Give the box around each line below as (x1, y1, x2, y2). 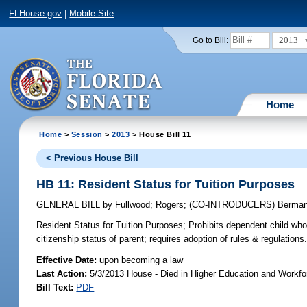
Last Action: (36, 268, 88, 279)
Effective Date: (36, 254, 100, 265)
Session (71, 130, 103, 138)
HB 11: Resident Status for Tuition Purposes (36, 177, 295, 191)
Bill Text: (36, 282, 74, 293)
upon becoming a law (99, 254, 184, 265)
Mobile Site (69, 8, 114, 19)
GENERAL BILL (36, 199, 103, 210)
